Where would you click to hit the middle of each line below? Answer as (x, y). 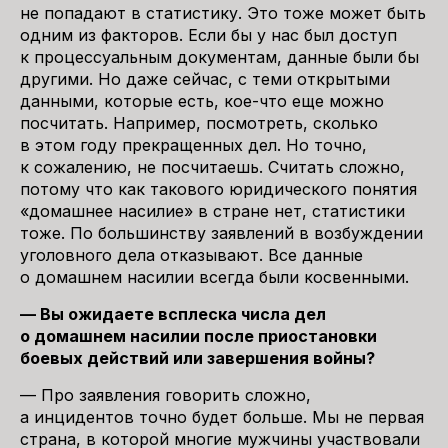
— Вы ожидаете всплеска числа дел (173, 314)
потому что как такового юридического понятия (218, 189)
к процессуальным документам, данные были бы (219, 57)
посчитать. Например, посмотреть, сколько (199, 123)
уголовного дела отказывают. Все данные (191, 255)
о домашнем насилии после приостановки (198, 336)
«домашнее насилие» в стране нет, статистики (212, 211)
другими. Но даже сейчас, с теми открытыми (205, 79)
